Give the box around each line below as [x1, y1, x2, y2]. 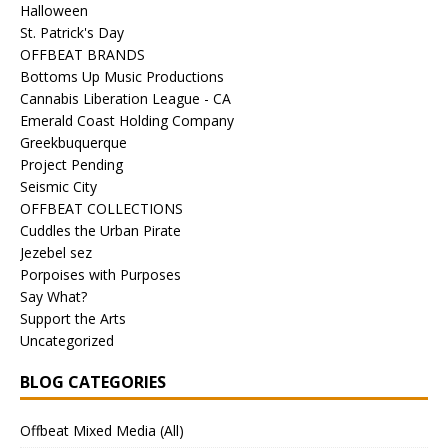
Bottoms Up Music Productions [20, 66, 224, 86]
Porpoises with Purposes [20, 264, 181, 284]
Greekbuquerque [20, 132, 127, 152]
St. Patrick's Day [20, 22, 124, 42]
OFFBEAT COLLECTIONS [20, 198, 183, 218]
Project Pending [20, 154, 123, 174]
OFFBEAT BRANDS [20, 44, 145, 64]
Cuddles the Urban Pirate [20, 220, 181, 240]
